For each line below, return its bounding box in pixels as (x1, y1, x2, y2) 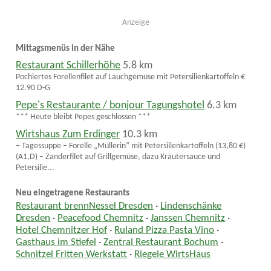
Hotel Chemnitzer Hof (16, 225, 108, 235)
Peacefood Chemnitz (57, 213, 144, 223)
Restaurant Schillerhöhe (16, 60, 121, 71)
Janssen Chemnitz (151, 213, 226, 223)
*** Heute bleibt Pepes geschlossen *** (16, 113, 151, 122)
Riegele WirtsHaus (134, 249, 211, 260)
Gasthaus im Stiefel (16, 237, 97, 247)
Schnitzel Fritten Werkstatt (16, 249, 128, 260)
